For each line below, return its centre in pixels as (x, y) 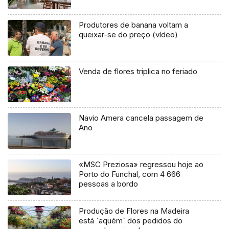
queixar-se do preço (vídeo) (129, 34)
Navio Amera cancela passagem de (141, 118)
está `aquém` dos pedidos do (131, 220)
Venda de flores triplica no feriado (138, 71)
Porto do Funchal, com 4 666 (130, 174)
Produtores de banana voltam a (134, 25)
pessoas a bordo (109, 184)
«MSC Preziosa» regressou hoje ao (141, 164)
